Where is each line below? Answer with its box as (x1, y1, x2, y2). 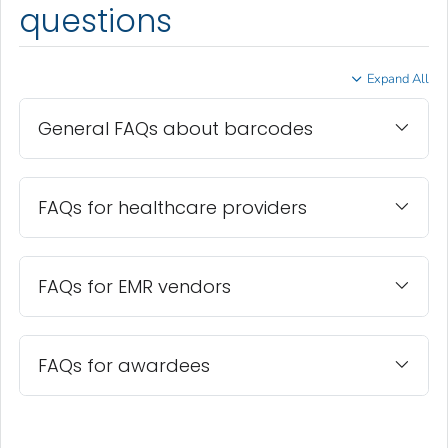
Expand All (367, 69, 429, 88)
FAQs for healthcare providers (38, 194, 307, 220)
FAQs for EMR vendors (38, 273, 231, 299)
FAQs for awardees (38, 352, 210, 378)
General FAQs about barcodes (38, 115, 313, 141)
